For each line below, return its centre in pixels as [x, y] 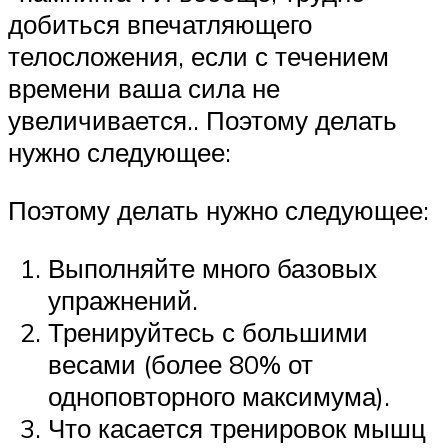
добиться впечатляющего [160, 24]
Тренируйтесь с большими [208, 331]
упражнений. [123, 299]
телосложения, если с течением [198, 56]
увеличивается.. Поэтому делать [202, 120]
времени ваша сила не [144, 88]
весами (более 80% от [180, 363]
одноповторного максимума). [219, 395]
